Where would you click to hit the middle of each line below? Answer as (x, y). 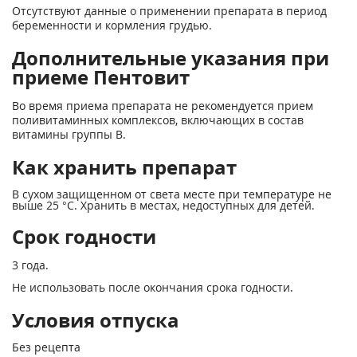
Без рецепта (46, 347)
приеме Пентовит (101, 77)
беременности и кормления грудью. (112, 25)
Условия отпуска (96, 320)
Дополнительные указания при (171, 58)
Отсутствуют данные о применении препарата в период (169, 11)
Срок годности (84, 236)
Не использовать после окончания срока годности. (153, 287)
